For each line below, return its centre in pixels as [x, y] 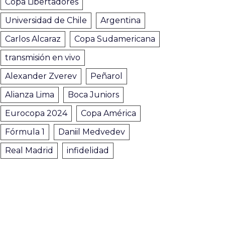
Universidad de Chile [46, 20]
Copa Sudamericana [115, 39]
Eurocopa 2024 [36, 113]
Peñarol [106, 76]
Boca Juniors [93, 95]
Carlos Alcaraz [33, 39]
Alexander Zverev [41, 76]
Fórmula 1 [25, 132]
